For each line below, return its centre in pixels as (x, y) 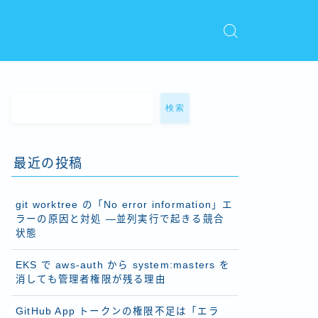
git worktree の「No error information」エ (125, 205)
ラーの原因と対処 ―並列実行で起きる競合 (120, 219)
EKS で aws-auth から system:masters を (123, 265)
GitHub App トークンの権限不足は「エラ (117, 311)
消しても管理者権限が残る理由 (91, 279)
